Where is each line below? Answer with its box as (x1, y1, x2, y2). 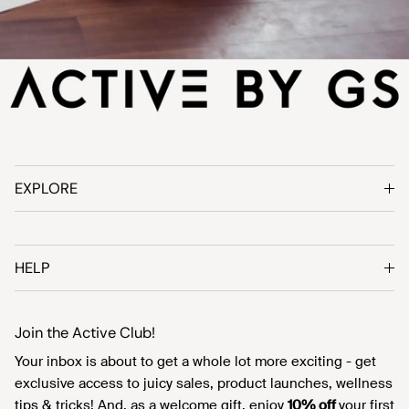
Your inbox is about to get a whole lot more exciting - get (15, 352, 376, 372)
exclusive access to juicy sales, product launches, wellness (15, 374, 393, 393)
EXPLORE (15, 179, 78, 199)
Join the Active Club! (15, 323, 155, 343)
